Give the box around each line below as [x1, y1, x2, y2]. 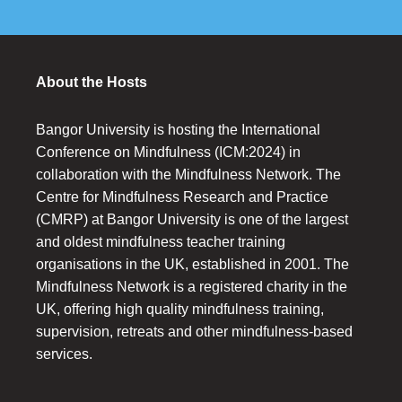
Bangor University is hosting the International [36, 122, 320, 138]
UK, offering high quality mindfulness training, [36, 301, 324, 318]
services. [36, 346, 92, 363]
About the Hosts [36, 74, 147, 91]
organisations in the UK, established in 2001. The [36, 257, 349, 273]
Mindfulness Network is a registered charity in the [36, 279, 347, 295]
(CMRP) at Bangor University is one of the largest [36, 212, 348, 228]
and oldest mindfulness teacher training [36, 234, 285, 250]
